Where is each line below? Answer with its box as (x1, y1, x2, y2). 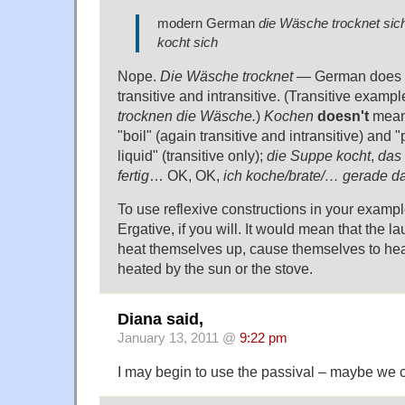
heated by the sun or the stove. (118, 259, 313, 277)
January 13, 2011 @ (118, 331, 240, 346)
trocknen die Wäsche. (118, 107, 256, 124)
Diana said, (118, 310, 203, 329)
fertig (118, 166, 149, 184)
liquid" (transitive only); (118, 146, 267, 164)
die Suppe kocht (267, 146, 371, 164)
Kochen (264, 107, 314, 124)
